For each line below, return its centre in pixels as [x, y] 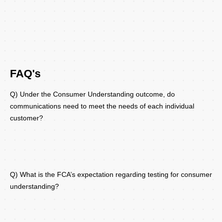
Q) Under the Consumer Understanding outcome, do [92, 94]
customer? [27, 118]
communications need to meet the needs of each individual [102, 106]
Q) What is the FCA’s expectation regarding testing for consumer [111, 175]
